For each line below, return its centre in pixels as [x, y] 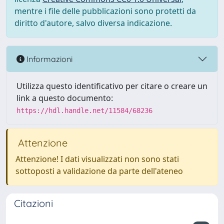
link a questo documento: [65, 98]
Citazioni [33, 203]
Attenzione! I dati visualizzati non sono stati [97, 159]
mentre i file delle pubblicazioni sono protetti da [105, 11]
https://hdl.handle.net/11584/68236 [84, 110]
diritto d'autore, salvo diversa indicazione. [93, 23]
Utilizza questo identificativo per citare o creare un [112, 86]
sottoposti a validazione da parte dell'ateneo [99, 171]
